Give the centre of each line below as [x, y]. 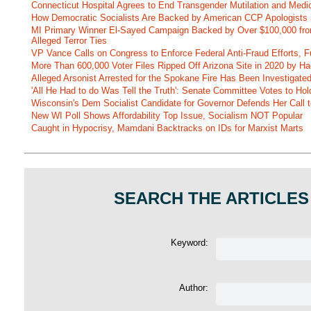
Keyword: [193, 243]
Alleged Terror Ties [69, 41]
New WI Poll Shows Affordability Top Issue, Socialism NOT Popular [167, 116]
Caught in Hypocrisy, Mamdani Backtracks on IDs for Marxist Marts [167, 128]
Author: [197, 288]
